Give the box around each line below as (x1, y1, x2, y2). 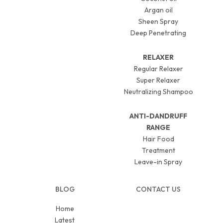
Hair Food (142, 134, 174, 143)
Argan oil (144, 5, 173, 14)
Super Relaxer (136, 75, 180, 85)
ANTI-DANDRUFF (129, 111, 187, 120)
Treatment (141, 145, 175, 155)
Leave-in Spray (134, 157, 182, 166)
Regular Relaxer (133, 64, 183, 73)
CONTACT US (136, 184, 181, 194)
